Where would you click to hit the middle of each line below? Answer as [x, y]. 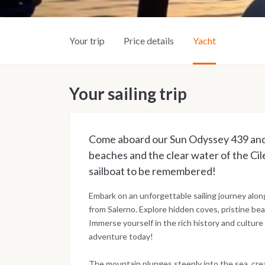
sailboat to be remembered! [152, 171]
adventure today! [121, 237]
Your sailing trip [128, 94]
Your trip [87, 41]
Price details [149, 41]
